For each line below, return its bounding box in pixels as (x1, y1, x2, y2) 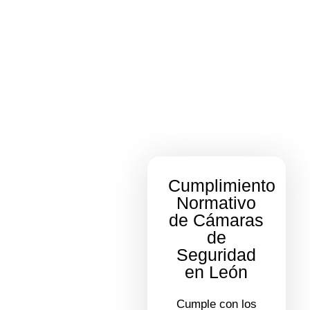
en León (185, 262, 248, 282)
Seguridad (176, 244, 257, 264)
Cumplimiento (167, 175, 275, 195)
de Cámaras (169, 210, 264, 230)
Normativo (176, 192, 257, 212)
